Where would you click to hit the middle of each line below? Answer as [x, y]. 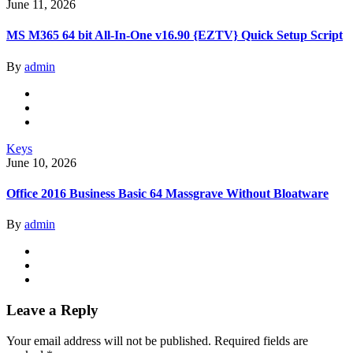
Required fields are [261, 340]
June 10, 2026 [41, 162]
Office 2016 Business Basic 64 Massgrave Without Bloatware [167, 194]
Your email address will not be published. [109, 340]
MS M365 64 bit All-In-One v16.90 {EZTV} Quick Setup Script [175, 35]
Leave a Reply [52, 310]
